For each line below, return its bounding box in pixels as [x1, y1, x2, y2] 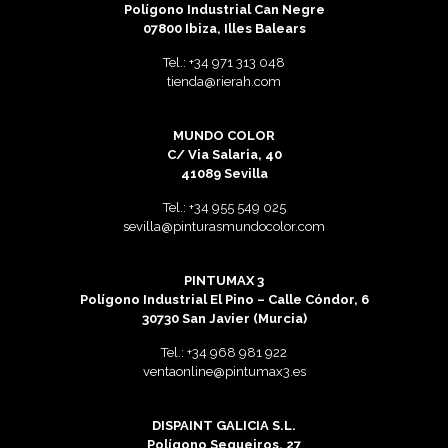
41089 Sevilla [180, 166, 268, 181]
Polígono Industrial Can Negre [123, 2, 325, 17]
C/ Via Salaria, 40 [166, 147, 282, 162]
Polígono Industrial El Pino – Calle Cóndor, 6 [79, 292, 369, 307]
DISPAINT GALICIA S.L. [152, 418, 296, 433]
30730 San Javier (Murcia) [141, 311, 307, 326]
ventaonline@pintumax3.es [142, 364, 306, 379]
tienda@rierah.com [167, 74, 281, 89]
